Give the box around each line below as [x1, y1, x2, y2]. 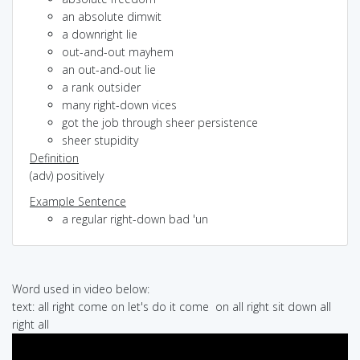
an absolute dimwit [62, 8, 162, 24]
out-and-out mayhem [62, 43, 174, 59]
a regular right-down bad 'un [62, 211, 208, 227]
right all [12, 316, 55, 332]
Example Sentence [30, 193, 126, 209]
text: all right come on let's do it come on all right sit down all [12, 298, 331, 314]
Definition [30, 149, 79, 166]
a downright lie [62, 26, 137, 42]
